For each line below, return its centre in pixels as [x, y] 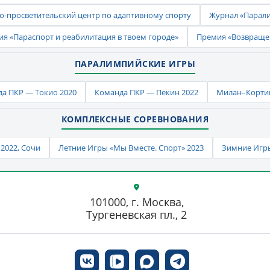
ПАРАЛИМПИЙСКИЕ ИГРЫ [135, 64]
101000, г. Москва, [137, 202]
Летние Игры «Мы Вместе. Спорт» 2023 [131, 148]
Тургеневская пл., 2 [137, 215]
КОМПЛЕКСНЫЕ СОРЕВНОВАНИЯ [135, 119]
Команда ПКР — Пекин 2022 [146, 92]
